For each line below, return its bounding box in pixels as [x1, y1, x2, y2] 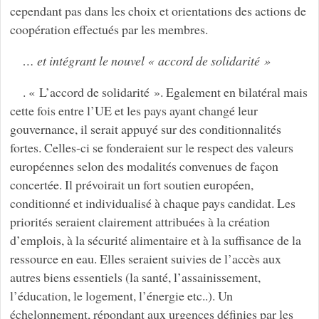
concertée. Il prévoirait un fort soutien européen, [9, 175, 253, 193]
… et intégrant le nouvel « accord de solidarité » [22, 51, 271, 69]
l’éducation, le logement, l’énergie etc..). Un [9, 286, 233, 304]
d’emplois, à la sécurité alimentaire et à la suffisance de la [9, 231, 301, 249]
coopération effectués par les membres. [9, 20, 208, 38]
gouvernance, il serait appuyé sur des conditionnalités [9, 120, 281, 137]
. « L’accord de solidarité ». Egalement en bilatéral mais [22, 83, 308, 100]
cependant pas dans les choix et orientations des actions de [9, 1, 306, 19]
